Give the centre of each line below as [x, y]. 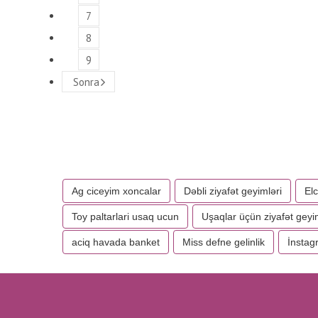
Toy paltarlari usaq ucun [125, 216]
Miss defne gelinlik [224, 242]
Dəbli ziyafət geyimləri [233, 191]
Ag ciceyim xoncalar [116, 191]
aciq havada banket [116, 242]
